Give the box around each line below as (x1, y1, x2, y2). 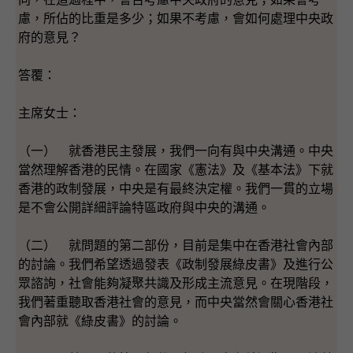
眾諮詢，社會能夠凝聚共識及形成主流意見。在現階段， (18, 276, 333, 290)
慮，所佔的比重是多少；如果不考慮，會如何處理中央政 (18, 11, 333, 25)
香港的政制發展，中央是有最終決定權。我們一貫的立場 (18, 181, 333, 195)
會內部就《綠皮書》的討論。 (18, 314, 182, 328)
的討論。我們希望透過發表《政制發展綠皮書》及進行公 (18, 257, 333, 271)
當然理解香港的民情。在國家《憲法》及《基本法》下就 (18, 162, 333, 176)
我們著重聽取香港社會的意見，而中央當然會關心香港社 (18, 295, 333, 309)
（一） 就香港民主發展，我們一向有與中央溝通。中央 (18, 143, 333, 158)
